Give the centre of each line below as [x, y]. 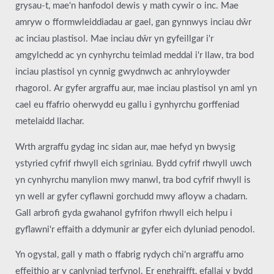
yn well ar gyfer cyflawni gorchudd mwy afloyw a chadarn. [131, 196]
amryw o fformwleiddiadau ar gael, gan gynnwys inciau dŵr [133, 23]
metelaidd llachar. [50, 122]
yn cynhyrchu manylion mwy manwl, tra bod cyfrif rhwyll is [133, 180]
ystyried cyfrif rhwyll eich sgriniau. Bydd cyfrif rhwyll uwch [133, 163]
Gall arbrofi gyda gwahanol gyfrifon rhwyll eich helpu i [124, 213]
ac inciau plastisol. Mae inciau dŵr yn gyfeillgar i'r [114, 39]
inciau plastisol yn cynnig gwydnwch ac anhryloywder [123, 72]
